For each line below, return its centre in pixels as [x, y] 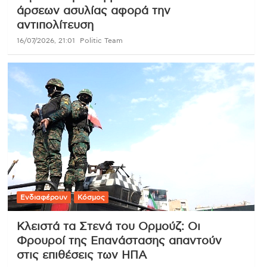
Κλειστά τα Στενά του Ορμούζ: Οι [108, 227]
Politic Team [101, 41]
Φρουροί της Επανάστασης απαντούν [119, 241]
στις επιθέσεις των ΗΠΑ [81, 256]
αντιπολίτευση [55, 26]
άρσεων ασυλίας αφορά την [93, 11]
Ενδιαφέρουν [44, 198]
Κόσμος [91, 198]
